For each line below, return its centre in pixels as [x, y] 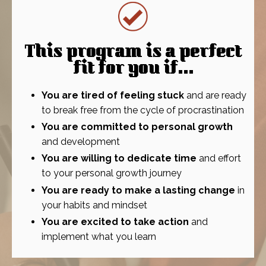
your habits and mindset [94, 205]
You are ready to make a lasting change [138, 190]
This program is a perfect [133, 54]
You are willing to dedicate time [119, 159]
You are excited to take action [115, 222]
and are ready [215, 96]
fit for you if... [133, 70]
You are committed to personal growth [137, 127]
